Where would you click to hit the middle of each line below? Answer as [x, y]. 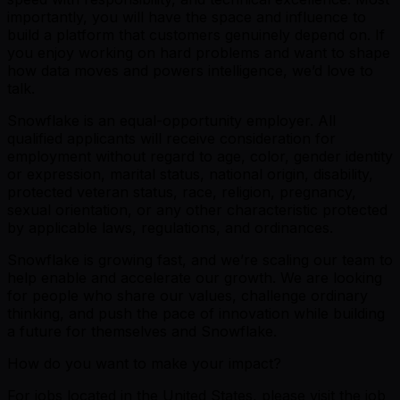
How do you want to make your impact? [144, 363]
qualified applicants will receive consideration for [171, 138]
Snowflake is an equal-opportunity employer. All [171, 120]
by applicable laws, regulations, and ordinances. [170, 227]
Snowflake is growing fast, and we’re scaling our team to [200, 259]
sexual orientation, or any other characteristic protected [197, 209]
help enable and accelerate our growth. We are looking [195, 277]
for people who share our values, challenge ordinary [187, 295]
